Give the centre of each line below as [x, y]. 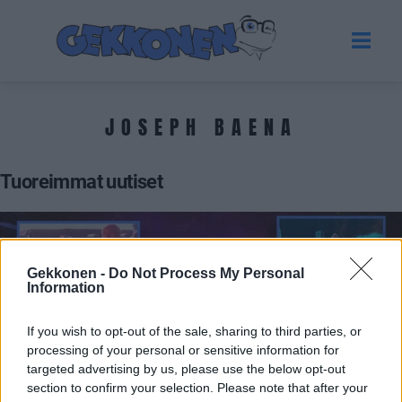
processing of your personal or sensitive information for [183, 350]
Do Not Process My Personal [206, 273]
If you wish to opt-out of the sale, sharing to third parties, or [194, 331]
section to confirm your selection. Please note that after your [197, 388]
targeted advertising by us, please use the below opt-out [186, 369]
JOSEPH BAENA [201, 127]
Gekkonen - [68, 273]
